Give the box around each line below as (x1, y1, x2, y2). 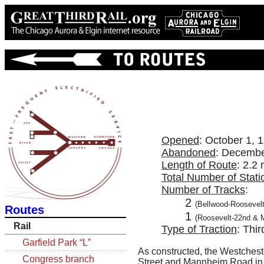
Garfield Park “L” (22, 237, 91, 247)
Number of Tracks (161, 184, 245, 196)
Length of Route (161, 159, 237, 171)
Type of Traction (161, 223, 237, 236)
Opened (161, 134, 199, 147)
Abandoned (161, 147, 216, 159)
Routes (5, 203, 44, 216)
